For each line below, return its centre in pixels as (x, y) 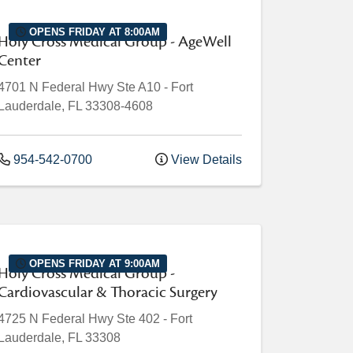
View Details (205, 160)
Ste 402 (138, 319)
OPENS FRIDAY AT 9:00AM (93, 263)
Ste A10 (139, 87)
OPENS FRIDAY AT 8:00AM (93, 32)
